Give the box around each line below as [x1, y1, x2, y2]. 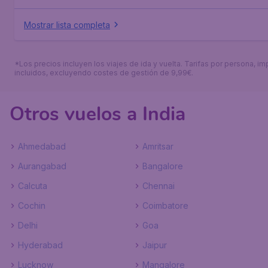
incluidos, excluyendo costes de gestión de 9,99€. [14, 68, 193, 77]
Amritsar [142, 141, 173, 151]
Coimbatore [142, 200, 188, 211]
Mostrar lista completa [24, 19, 110, 30]
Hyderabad [18, 240, 63, 250]
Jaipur [142, 240, 167, 250]
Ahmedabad [18, 141, 66, 151]
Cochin [18, 200, 45, 211]
